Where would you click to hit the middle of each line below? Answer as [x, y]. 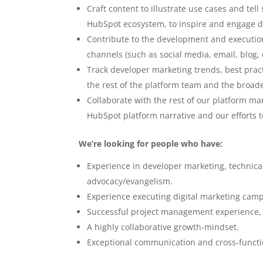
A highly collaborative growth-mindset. [163, 227]
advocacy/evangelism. [130, 181]
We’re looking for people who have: [151, 144]
